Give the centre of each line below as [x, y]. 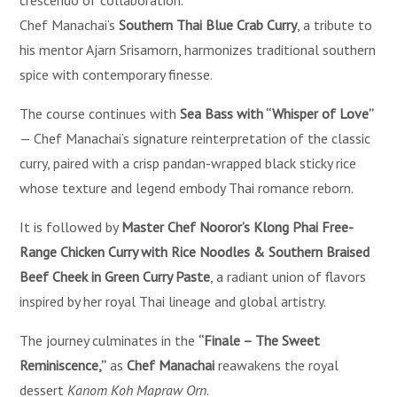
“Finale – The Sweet [260, 341]
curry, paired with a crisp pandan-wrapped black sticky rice [188, 163]
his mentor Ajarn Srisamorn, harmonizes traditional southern [198, 50]
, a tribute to [335, 25]
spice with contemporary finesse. [117, 75]
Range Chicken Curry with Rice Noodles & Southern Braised [195, 252]
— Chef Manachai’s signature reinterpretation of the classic [195, 139]
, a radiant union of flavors [288, 277]
